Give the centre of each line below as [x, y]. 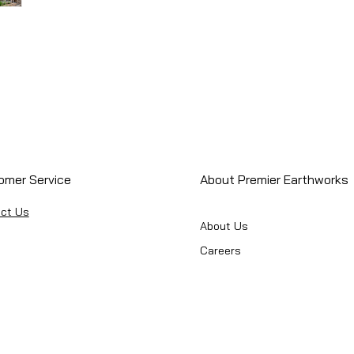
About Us [224, 226]
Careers [221, 250]
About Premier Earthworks [275, 179]
